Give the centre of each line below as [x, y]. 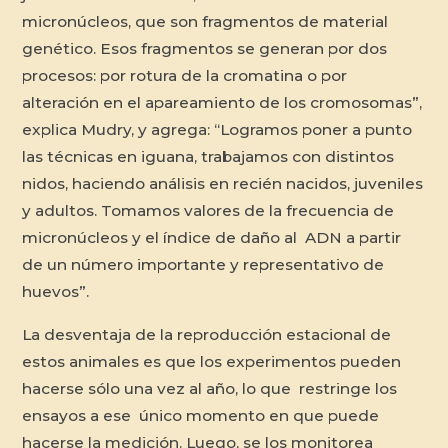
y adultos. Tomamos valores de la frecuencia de [208, 211]
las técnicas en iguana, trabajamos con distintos [208, 157]
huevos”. [56, 292]
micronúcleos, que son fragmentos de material [205, 22]
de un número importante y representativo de [203, 265]
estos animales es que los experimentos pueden [212, 361]
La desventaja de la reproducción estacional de [207, 334]
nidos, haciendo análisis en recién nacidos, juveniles [223, 184]
